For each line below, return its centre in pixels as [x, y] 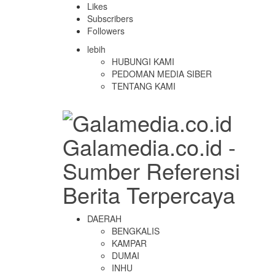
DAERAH [104, 219]
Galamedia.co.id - [149, 146]
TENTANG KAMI [144, 86]
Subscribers [110, 18]
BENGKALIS [136, 231]
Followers [106, 31]
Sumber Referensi [151, 170]
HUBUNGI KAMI [143, 61]
